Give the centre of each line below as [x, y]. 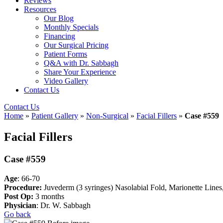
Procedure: [23, 187]
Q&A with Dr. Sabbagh [81, 63]
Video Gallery [66, 81]
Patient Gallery [55, 116]
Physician [20, 205]
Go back [17, 214]
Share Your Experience [80, 72]
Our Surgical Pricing [76, 45]
